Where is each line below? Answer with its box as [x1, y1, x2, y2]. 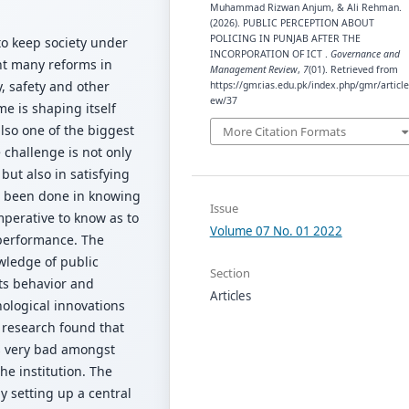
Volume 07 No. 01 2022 [209, 222, 342, 239]
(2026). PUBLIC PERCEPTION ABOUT [209, 16, 374, 29]
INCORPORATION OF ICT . [209, 47, 330, 60]
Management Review [209, 62, 298, 76]
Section [209, 264, 250, 281]
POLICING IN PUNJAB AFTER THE [209, 31, 361, 45]
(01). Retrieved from [308, 62, 398, 76]
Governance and [330, 47, 400, 60]
